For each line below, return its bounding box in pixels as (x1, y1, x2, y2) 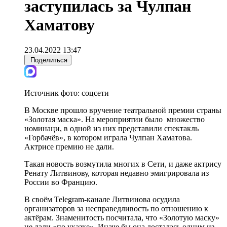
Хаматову (24, 16, 95, 34)
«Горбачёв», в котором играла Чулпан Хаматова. (24, 133, 192, 142)
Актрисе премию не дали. (24, 142, 114, 151)
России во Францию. (24, 177, 97, 186)
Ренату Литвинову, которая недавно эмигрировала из (24, 168, 209, 177)
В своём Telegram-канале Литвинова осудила (24, 195, 180, 204)
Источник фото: (24, 88, 82, 97)
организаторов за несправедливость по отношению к (24, 204, 208, 213)
